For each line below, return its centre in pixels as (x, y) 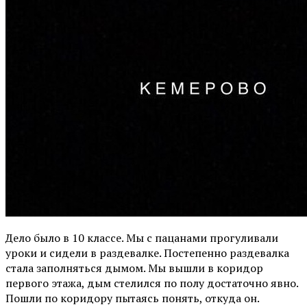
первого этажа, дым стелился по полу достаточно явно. (152, 283)
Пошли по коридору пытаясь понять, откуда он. (132, 298)
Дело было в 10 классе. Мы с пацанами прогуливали (142, 237)
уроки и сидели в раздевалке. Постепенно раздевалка (147, 253)
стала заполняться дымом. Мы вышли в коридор (134, 268)
